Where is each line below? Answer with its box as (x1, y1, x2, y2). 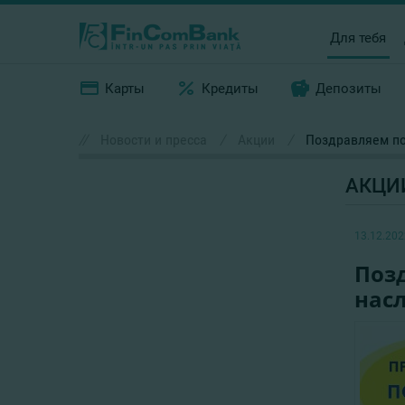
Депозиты (316, 80, 382, 97)
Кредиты (202, 80, 259, 97)
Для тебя (330, 29, 387, 46)
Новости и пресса (100, 131, 207, 148)
